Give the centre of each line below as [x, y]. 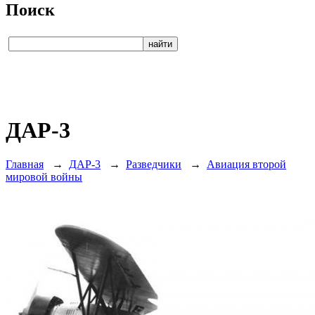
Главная [25, 165]
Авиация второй [246, 165]
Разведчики [154, 165]
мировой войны [44, 177]
